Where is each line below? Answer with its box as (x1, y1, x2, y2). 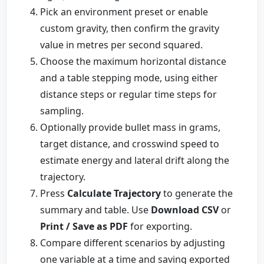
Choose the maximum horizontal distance (40, 55, 226, 68)
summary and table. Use (40, 203, 151, 217)
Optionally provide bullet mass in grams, (40, 121, 220, 134)
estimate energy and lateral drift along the (40, 154, 229, 167)
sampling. (40, 104, 84, 118)
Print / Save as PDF (40, 220, 128, 233)
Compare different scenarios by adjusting (40, 236, 225, 250)
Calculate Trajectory (67, 187, 161, 200)
